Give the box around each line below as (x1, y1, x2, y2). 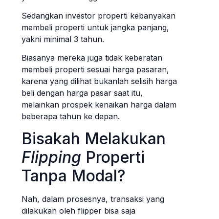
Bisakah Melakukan (22, 129, 166, 148)
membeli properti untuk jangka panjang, (22, 22, 169, 32)
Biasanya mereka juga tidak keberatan (22, 53, 162, 63)
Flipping (22, 147, 86, 167)
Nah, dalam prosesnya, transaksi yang (22, 194, 164, 204)
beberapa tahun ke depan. (22, 111, 120, 122)
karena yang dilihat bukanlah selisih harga (22, 76, 177, 87)
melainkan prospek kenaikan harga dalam (22, 100, 176, 110)
